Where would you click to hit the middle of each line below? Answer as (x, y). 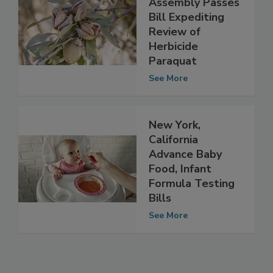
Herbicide (173, 72)
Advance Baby (185, 179)
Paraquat (173, 86)
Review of (175, 57)
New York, (175, 150)
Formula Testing (192, 209)
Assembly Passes (194, 28)
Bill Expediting (186, 42)
